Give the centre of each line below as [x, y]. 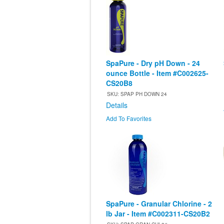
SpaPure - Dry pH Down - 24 [153, 63]
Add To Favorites [129, 118]
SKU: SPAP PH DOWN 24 [137, 94]
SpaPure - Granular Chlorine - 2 [159, 204]
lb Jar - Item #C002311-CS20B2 [158, 214]
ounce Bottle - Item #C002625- [157, 73]
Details [117, 105]
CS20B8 [119, 83]
